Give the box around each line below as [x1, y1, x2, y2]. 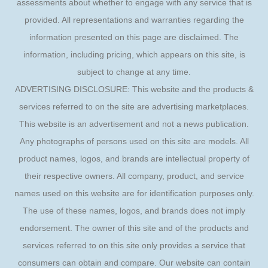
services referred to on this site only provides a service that [23, 240, 245, 250]
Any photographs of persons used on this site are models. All [19, 136, 249, 146]
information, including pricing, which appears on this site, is [23, 50, 245, 59]
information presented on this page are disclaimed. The [29, 32, 239, 42]
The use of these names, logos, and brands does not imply [23, 206, 245, 215]
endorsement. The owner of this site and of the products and [19, 223, 249, 233]
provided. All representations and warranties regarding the [24, 15, 244, 25]
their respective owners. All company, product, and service [24, 171, 244, 181]
